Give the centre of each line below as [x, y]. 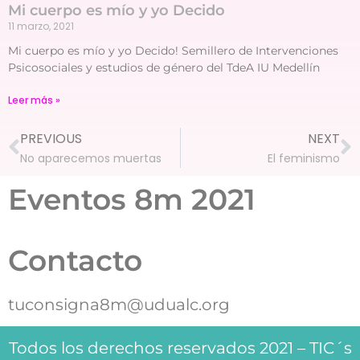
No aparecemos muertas [91, 158]
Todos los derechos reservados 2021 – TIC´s [180, 348]
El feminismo [304, 158]
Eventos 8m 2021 [132, 199]
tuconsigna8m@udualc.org [119, 304]
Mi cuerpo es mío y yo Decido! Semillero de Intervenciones [173, 50]
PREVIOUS [51, 138]
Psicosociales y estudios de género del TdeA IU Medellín [164, 67]
